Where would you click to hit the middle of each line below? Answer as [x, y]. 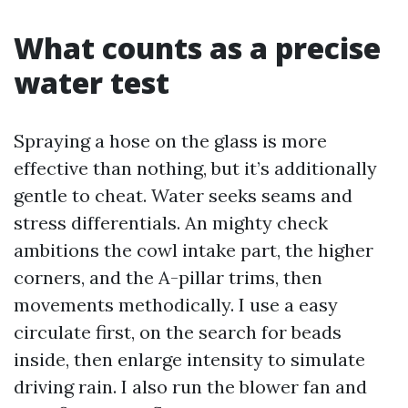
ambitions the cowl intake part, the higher [194, 250]
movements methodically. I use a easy [176, 305]
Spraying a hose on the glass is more [170, 141]
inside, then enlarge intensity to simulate [189, 359]
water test [92, 82]
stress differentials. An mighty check [171, 223]
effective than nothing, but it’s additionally [195, 168]
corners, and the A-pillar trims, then [168, 277]
